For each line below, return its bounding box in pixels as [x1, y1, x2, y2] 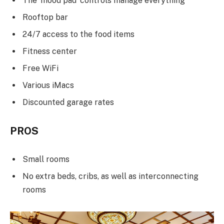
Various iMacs [22, 80, 74, 90]
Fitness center [22, 46, 77, 56]
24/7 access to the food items [22, 29, 134, 39]
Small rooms [22, 154, 69, 164]
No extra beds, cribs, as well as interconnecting [22, 171, 198, 181]
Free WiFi [22, 63, 58, 73]
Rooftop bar [22, 12, 68, 22]
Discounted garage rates [22, 97, 114, 107]
